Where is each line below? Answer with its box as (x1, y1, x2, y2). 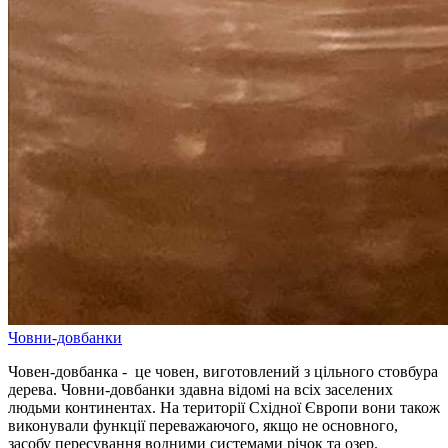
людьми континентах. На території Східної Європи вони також (8, 398, 440, 416)
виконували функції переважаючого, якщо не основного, (8, 416, 398, 434)
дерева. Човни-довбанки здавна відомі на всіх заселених (8, 380, 393, 398)
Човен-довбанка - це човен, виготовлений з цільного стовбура (8, 362, 438, 380)
